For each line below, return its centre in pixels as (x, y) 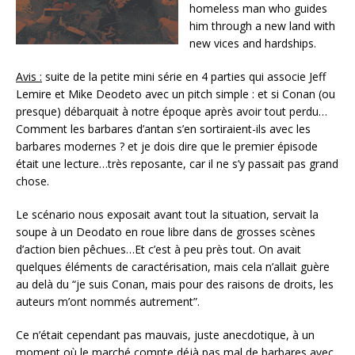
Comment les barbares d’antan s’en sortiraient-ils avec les (163, 128)
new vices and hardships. (253, 43)
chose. (34, 181)
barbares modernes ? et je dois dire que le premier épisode (167, 146)
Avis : (29, 76)
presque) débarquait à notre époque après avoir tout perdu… (172, 111)
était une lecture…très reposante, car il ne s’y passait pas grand (177, 163)
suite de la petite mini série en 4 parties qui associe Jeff (184, 76)
